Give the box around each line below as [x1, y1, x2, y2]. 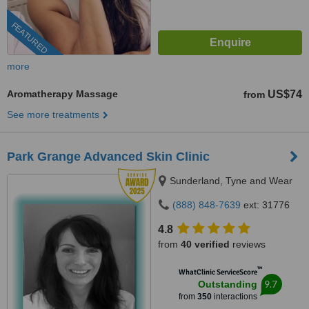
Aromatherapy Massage [7, 88, 118, 99]
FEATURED [9, 20, 50, 57]
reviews [230, 239, 266, 250]
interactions [211, 292, 257, 301]
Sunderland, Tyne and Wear [170, 175, 292, 186]
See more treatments [7, 109, 99, 120]
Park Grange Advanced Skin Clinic [7, 150, 210, 163]
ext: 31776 [241, 199, 290, 210]
